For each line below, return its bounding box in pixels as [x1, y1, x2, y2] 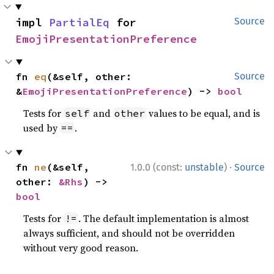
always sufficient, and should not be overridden [23, 226, 235, 240]
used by [23, 121, 61, 135]
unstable [185, 161, 224, 173]
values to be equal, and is [146, 106, 261, 120]
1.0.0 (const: [130, 161, 185, 173]
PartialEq [49, 15, 109, 29]
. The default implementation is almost [78, 212, 250, 225]
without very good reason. [23, 241, 139, 254]
